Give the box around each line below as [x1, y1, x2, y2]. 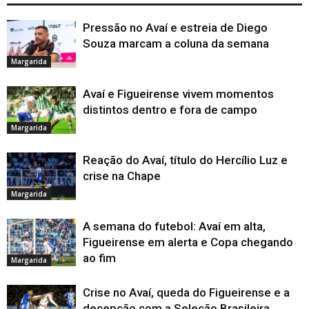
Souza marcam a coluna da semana [83, 37, 269, 51]
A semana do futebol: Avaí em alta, [83, 219, 266, 234]
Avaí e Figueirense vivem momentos [83, 87, 274, 101]
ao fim [83, 251, 116, 266]
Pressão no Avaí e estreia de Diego [83, 21, 268, 35]
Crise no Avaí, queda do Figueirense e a [83, 286, 290, 300]
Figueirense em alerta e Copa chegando [83, 235, 293, 250]
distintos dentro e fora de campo [83, 103, 257, 117]
